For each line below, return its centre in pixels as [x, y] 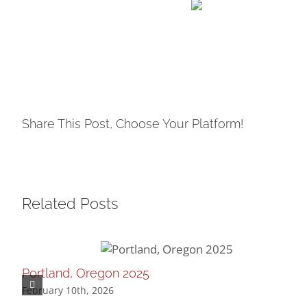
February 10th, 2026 [68, 290]
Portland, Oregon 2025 [86, 273]
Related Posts [70, 204]
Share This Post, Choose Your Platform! [133, 124]
